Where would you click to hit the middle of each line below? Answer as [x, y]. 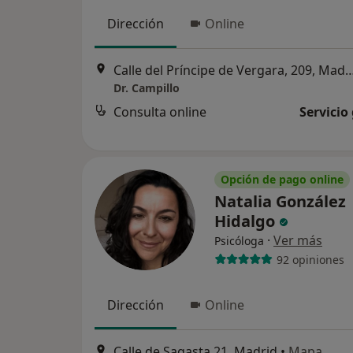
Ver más [298, 240]
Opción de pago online [282, 179]
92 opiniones [310, 259]
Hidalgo [247, 221]
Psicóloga [239, 241]
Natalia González [280, 201]
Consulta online [160, 112]
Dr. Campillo [147, 88]
